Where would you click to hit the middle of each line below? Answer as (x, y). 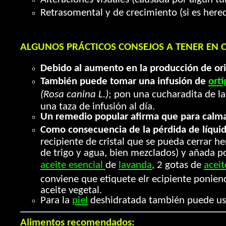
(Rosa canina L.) (74, 95)
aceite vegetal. (71, 189)
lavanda (135, 165)
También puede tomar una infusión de (124, 81)
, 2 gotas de (178, 165)
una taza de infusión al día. (98, 106)
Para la (56, 201)
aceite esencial (73, 165)
